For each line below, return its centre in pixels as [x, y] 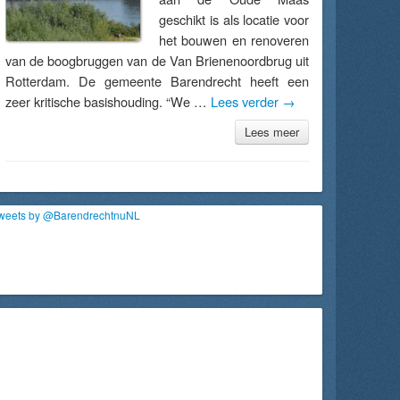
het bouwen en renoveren [234, 40]
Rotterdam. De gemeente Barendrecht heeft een [157, 81]
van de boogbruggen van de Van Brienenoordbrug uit [157, 60]
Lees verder [246, 101]
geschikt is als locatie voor [234, 19]
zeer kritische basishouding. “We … [108, 101]
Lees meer [272, 132]
